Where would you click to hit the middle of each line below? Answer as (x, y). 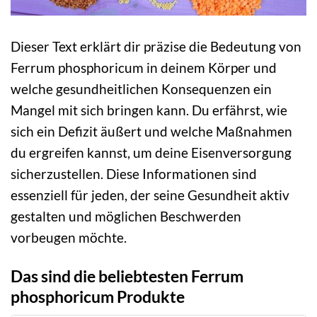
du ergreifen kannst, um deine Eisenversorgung (151, 152)
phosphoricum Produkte (98, 296)
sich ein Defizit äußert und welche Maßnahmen (151, 131)
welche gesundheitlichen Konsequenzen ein (141, 88)
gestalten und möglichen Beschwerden (126, 216)
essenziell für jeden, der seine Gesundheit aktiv (150, 195)
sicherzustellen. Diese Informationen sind (134, 173)
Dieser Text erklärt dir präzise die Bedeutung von (156, 46)
